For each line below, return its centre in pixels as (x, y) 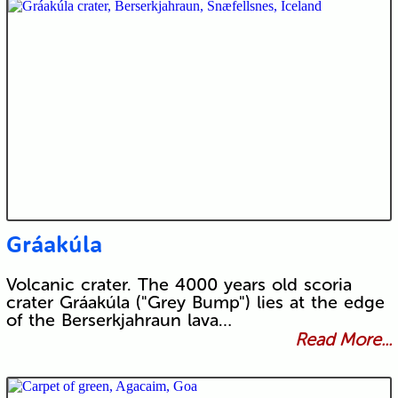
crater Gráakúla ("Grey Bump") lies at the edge (195, 302)
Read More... (344, 340)
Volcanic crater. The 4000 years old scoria (179, 285)
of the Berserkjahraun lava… (119, 320)
